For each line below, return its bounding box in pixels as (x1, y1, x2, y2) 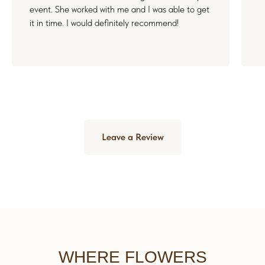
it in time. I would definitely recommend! (30, 17, 179, 29)
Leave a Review (101, 131, 164, 143)
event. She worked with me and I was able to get (30, 4, 209, 15)
